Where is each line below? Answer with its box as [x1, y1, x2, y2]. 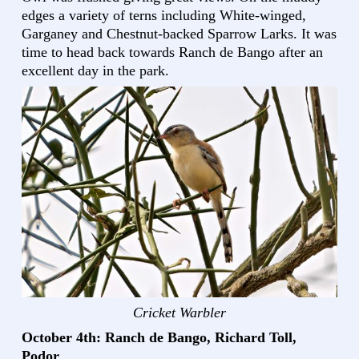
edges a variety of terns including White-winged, [22, 6, 306, 23]
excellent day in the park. [22, 62, 169, 79]
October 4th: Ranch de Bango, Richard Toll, [22, 329, 296, 345]
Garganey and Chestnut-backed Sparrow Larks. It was [22, 25, 337, 42]
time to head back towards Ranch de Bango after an [22, 43, 323, 60]
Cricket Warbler [133, 304, 226, 321]
